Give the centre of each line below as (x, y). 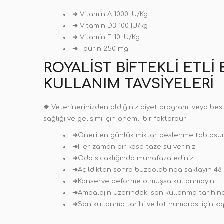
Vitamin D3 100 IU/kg (113, 26)
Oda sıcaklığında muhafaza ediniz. (136, 158)
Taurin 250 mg (103, 49)
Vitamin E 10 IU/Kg (109, 37)
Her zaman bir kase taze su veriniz (137, 147)
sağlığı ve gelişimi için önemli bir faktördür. (115, 119)
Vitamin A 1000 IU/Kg (113, 14)
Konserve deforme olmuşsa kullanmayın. (147, 181)
